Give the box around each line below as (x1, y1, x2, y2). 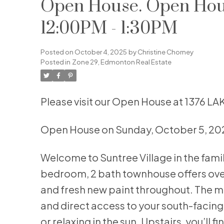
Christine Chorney (137, 47, 193, 56)
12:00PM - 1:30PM (40, 17, 177, 40)
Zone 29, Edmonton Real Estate (71, 57, 171, 66)
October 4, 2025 (74, 47, 127, 56)
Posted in (40, 57, 70, 66)
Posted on (40, 47, 74, 56)
